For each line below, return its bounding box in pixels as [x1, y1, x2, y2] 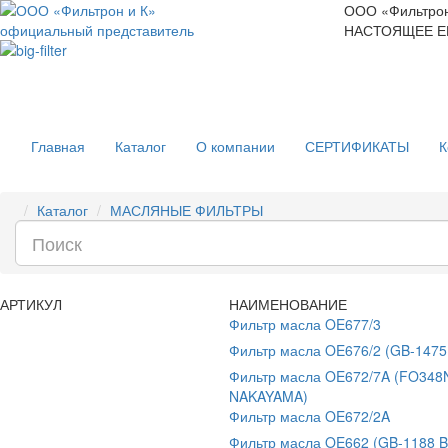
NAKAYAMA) [229, 386, 308, 406]
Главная [31, 136, 85, 156]
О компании [196, 136, 275, 156]
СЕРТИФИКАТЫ [305, 136, 409, 156]
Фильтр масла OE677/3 [229, 314, 381, 334]
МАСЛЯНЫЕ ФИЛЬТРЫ [110, 200, 263, 220]
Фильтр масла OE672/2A [229, 406, 390, 426]
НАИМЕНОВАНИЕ [229, 294, 347, 314]
